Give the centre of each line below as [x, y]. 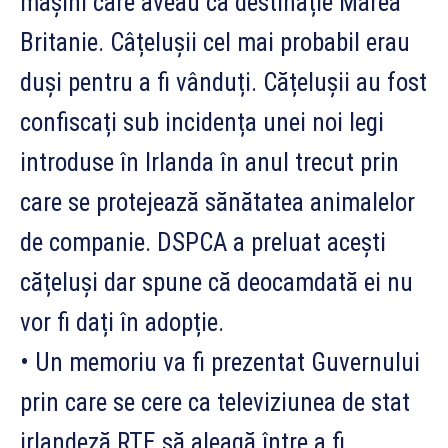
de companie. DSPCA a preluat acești [203, 243]
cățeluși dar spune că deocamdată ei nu [216, 283]
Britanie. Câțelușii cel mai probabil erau [215, 43]
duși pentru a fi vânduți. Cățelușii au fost [223, 83]
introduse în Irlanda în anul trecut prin [209, 163]
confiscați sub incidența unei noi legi [202, 123]
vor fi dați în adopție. [122, 323]
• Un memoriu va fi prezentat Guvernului [220, 363]
